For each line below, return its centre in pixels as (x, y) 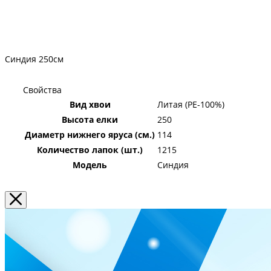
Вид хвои (90, 105)
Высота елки (90, 120)
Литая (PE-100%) (191, 105)
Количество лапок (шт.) (90, 150)
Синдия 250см (34, 59)
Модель (90, 165)
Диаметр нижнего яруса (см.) (90, 135)
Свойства (42, 90)
